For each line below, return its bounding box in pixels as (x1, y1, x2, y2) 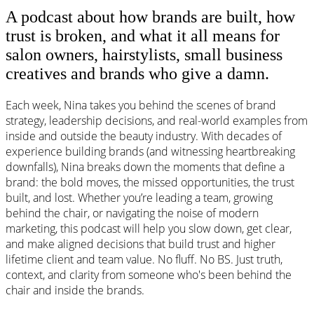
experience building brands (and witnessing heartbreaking (6, 144, 295, 160)
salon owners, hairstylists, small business (6, 46, 282, 64)
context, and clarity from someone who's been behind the (6, 267, 292, 283)
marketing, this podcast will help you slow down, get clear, (6, 221, 292, 237)
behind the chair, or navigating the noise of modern (6, 205, 259, 221)
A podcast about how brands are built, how (6, 8, 295, 27)
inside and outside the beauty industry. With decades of (6, 128, 282, 144)
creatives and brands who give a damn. (6, 64, 269, 83)
